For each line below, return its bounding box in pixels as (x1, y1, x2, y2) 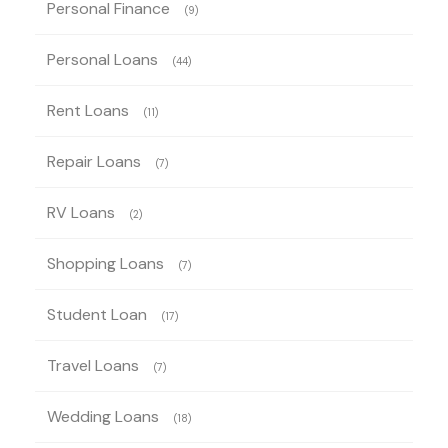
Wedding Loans (47, 405, 159, 427)
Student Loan (47, 303, 147, 325)
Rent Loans (47, 99, 129, 121)
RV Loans (47, 201, 115, 223)
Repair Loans (47, 150, 141, 172)
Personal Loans (47, 48, 158, 70)
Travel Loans (47, 354, 139, 376)
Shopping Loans (47, 252, 164, 274)
